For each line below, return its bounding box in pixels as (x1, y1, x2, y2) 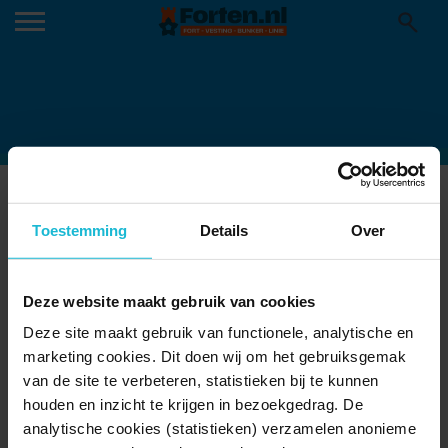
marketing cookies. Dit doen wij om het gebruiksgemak (23, 347, 406, 365)
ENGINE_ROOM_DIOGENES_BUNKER (15, 186, 400, 207)
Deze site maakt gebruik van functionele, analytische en (23, 323, 414, 341)
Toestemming (32, 221, 128, 239)
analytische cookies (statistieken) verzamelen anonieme (23, 419, 416, 437)
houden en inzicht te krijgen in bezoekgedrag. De (23, 395, 363, 413)
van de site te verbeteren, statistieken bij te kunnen (23, 371, 379, 389)
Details (199, 221, 249, 239)
